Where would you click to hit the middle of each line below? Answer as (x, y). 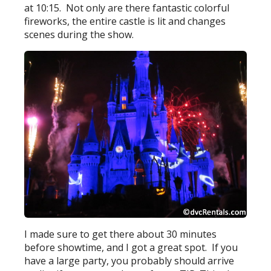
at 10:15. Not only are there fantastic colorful (127, 8)
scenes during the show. (79, 35)
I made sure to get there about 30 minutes (121, 234)
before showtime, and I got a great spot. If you (131, 247)
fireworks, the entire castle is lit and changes (125, 21)
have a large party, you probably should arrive (129, 260)
